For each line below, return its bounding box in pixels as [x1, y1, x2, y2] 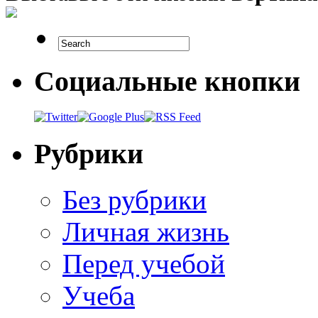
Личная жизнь [62, 216, 229, 247]
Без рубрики [62, 184, 207, 215]
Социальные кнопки [34, 65, 300, 97]
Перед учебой [62, 248, 225, 279]
